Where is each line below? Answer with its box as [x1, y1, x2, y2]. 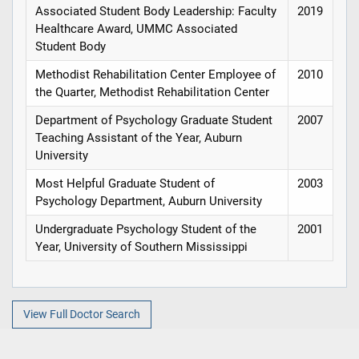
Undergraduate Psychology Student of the [35, 222, 257, 237]
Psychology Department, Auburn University [35, 194, 263, 209]
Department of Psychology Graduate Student [35, 113, 273, 128]
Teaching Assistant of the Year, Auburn [35, 131, 243, 146]
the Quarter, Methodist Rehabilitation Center [35, 85, 270, 100]
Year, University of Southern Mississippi [35, 240, 248, 255]
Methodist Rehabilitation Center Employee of [35, 67, 276, 83]
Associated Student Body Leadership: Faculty [35, 4, 277, 19]
